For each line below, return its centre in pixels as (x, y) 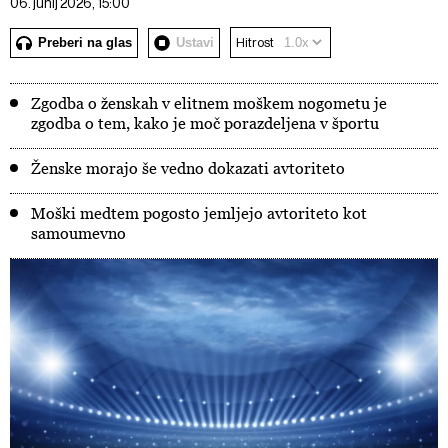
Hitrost (255, 42)
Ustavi (195, 42)
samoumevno (78, 233)
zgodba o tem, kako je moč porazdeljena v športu (205, 123)
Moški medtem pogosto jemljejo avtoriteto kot (199, 213)
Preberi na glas (85, 42)
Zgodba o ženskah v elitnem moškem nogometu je (209, 103)
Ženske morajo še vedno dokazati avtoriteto (188, 168)
